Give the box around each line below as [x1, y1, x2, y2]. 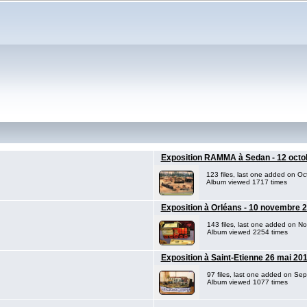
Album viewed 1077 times [206, 278, 288, 286]
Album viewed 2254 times [206, 228, 288, 236]
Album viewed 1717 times [206, 178, 287, 186]
